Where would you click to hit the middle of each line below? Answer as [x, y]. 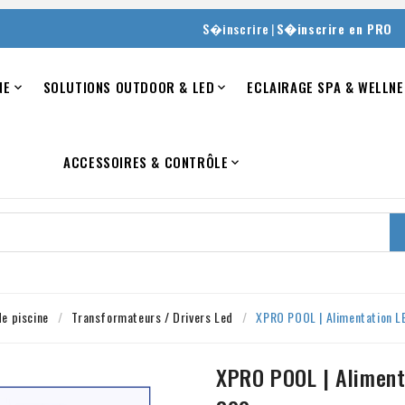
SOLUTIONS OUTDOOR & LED [129, 86]
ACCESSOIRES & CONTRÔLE [146, 161]
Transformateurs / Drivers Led [152, 316]
